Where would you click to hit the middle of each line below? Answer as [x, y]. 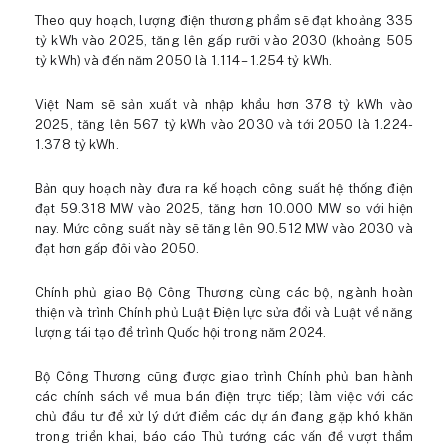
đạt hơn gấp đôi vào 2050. [117, 249]
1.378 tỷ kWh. [77, 145]
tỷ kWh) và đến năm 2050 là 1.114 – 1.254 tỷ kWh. [184, 61]
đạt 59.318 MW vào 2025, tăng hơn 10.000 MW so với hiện [224, 209]
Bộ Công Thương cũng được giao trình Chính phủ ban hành [224, 377]
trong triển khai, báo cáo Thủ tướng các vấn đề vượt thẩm [224, 437]
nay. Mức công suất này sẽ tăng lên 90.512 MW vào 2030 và [224, 229]
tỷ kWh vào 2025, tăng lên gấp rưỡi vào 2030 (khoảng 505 [224, 41]
